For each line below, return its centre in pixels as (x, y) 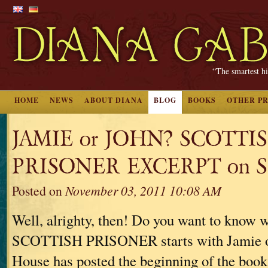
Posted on (39, 191)
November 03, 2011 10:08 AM (143, 191)
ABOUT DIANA (114, 100)
